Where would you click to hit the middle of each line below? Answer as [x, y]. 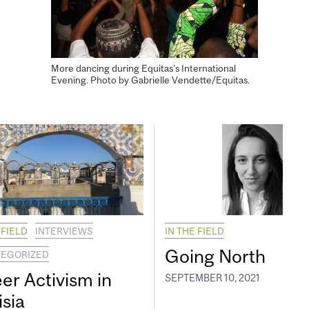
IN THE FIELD [195, 231]
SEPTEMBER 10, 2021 [212, 278]
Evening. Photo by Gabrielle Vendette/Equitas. [150, 80]
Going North [215, 256]
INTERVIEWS [64, 231]
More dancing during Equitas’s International [143, 68]
